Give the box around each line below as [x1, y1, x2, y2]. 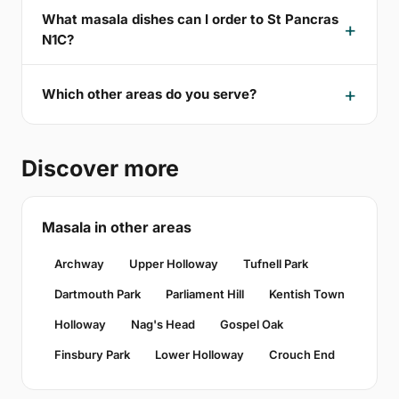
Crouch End [269, 346, 335, 362]
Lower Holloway [155, 346, 244, 362]
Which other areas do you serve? [42, 85, 256, 103]
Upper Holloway [129, 256, 218, 271]
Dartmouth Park [54, 286, 141, 301]
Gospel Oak [220, 316, 283, 331]
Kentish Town [269, 286, 345, 301]
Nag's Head [131, 316, 195, 331]
